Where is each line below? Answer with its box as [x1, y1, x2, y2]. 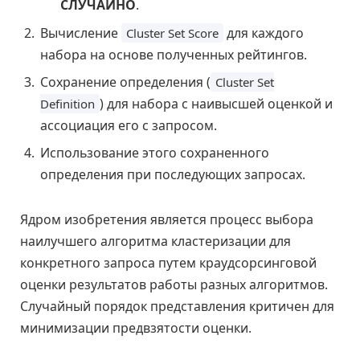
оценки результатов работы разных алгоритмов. [20, 275, 328, 293]
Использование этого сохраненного [40, 144, 269, 162]
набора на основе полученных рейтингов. [40, 46, 307, 64]
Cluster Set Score [126, 25, 219, 42]
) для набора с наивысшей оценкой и [100, 95, 333, 113]
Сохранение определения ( [40, 73, 211, 92]
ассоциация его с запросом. [40, 117, 217, 135]
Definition [40, 96, 95, 112]
